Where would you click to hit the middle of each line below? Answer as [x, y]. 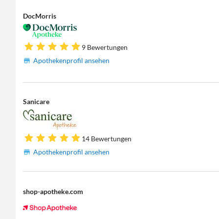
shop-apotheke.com [53, 191]
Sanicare [36, 102]
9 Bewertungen [105, 47]
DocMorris [40, 16]
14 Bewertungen [107, 139]
